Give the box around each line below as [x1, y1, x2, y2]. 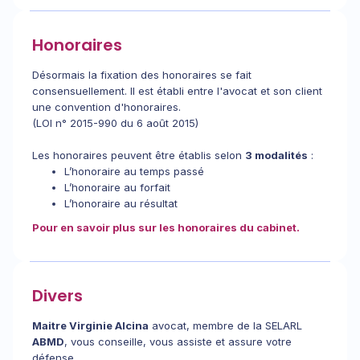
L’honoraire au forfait [64, 181, 170, 194]
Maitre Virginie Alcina [32, 319, 149, 332]
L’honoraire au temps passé [64, 165, 204, 178]
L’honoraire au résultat [64, 197, 178, 210]
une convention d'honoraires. [32, 100, 181, 113]
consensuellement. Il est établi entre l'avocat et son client [32, 84, 322, 97]
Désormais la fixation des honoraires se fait [32, 68, 252, 81]
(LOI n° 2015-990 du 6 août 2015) [32, 117, 198, 129]
